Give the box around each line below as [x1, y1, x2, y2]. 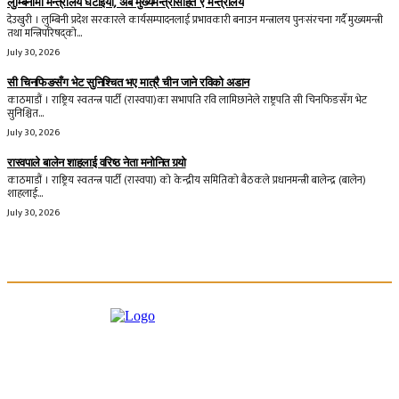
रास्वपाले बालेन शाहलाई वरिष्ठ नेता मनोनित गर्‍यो [7, 155, 186, 169]
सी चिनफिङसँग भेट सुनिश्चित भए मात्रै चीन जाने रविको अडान [7, 75, 249, 89]
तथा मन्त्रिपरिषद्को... [7, 23, 82, 42]
